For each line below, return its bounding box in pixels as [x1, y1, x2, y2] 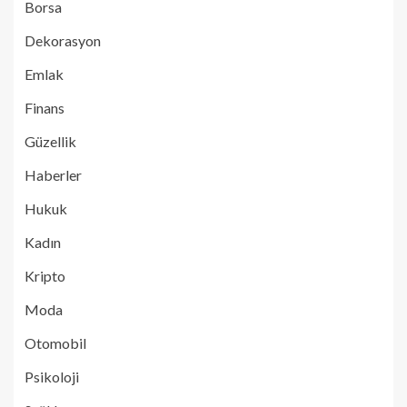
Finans [25, 98, 65, 116]
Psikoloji [25, 367, 79, 385]
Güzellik [25, 132, 76, 150]
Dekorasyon [25, 31, 101, 49]
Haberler [25, 165, 82, 184]
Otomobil [25, 333, 86, 352]
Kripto [25, 266, 65, 284]
